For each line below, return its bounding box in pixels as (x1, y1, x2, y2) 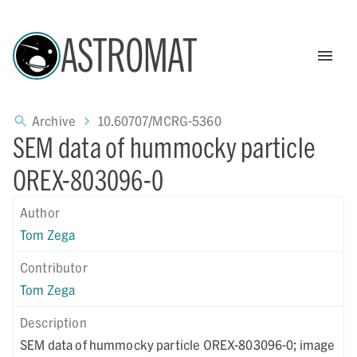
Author (20, 205, 60, 220)
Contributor (20, 260, 88, 275)
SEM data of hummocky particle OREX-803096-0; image (20, 337, 335, 352)
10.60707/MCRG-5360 (98, 113, 222, 128)
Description (20, 315, 87, 330)
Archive (32, 113, 76, 128)
